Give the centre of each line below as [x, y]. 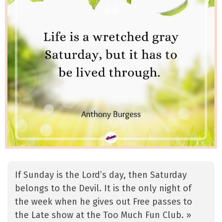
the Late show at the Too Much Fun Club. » [103, 215]
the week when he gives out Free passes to [104, 202]
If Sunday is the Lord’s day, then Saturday [101, 175]
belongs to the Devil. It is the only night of [103, 189]
